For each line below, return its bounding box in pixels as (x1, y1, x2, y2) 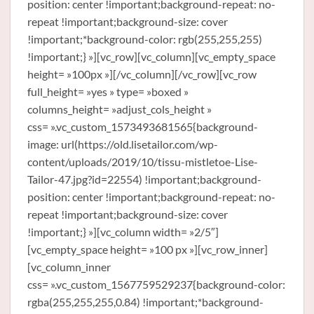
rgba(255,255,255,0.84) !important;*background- (27, 294, 264, 308)
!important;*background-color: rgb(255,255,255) (27, 32, 262, 46)
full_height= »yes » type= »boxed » (27, 84, 189, 98)
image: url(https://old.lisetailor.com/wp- (27, 137, 218, 151)
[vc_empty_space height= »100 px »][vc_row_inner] (27, 242, 268, 256)
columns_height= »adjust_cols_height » (27, 102, 212, 116)
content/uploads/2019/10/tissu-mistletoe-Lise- (27, 154, 258, 168)
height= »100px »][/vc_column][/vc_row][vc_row (27, 67, 257, 81)
